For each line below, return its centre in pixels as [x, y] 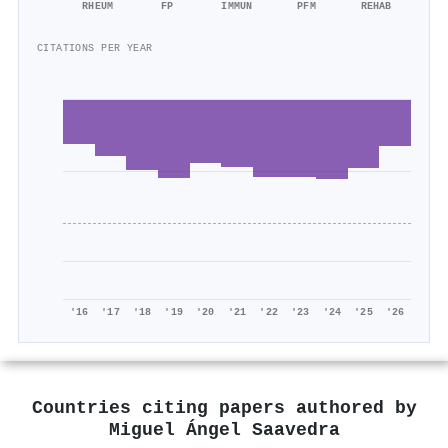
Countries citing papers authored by [224, 408]
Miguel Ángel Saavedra [224, 430]
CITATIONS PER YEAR [95, 48]
